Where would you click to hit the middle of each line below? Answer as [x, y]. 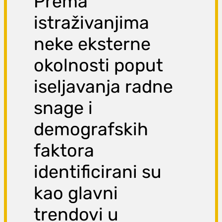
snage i [63, 108]
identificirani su [98, 172]
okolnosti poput [99, 65]
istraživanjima [92, 23]
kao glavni [76, 193]
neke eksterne [92, 44]
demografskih [91, 129]
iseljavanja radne [104, 87]
